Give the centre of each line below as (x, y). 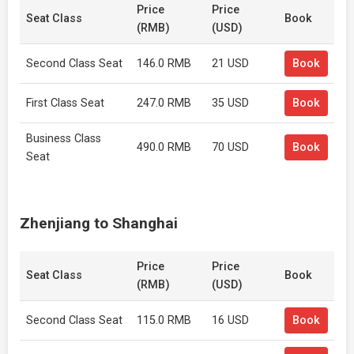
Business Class (64, 139)
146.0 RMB (164, 64)
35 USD (230, 103)
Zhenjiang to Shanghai (99, 223)
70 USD (230, 147)
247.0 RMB (164, 103)
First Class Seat (65, 103)
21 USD (230, 64)
